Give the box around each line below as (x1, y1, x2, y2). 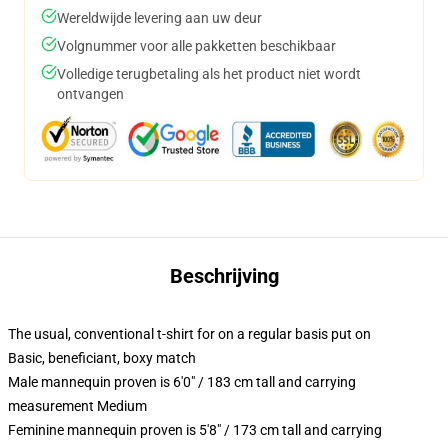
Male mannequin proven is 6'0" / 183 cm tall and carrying (8, 374, 356, 390)
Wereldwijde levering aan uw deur (57, 10, 262, 26)
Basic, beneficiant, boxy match (8, 350, 196, 366)
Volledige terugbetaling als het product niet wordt (57, 66, 361, 82)
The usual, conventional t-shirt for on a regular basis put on (8, 326, 371, 342)
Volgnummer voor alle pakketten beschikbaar (57, 38, 336, 54)
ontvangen (57, 86, 124, 102)
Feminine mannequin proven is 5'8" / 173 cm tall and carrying (8, 422, 382, 438)
